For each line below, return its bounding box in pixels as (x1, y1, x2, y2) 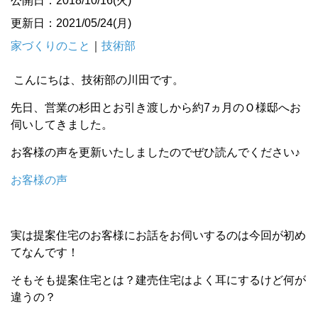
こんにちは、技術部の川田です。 (11, 74, 184, 86)
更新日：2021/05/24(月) (11, 17, 131, 29)
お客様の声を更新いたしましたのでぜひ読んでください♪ (11, 146, 300, 158)
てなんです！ (11, 246, 79, 258)
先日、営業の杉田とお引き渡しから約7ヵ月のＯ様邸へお (11, 102, 301, 114)
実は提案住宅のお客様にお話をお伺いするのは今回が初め (11, 229, 306, 241)
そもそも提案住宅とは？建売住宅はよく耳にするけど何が (11, 274, 306, 286)
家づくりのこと (11, 40, 90, 52)
